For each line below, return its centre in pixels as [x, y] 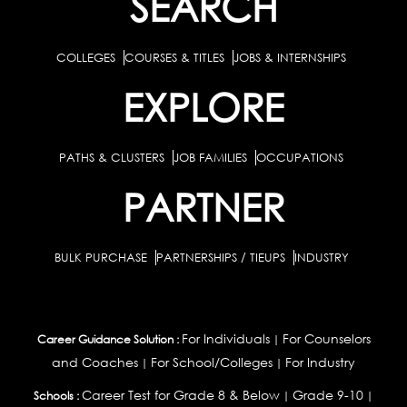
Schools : [56, 396]
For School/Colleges [212, 362]
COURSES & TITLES [174, 58]
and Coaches [95, 362]
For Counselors [326, 338]
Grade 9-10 [328, 395]
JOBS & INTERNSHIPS [290, 58]
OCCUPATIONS [300, 158]
